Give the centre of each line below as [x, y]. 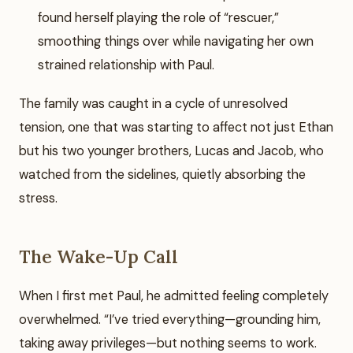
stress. [38, 199]
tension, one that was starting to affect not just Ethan [176, 128]
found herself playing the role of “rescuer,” [158, 17]
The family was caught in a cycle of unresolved [153, 104]
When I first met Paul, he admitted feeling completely [174, 296]
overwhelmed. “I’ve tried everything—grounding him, [170, 320]
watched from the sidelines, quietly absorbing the [162, 175]
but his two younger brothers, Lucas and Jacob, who [171, 151]
